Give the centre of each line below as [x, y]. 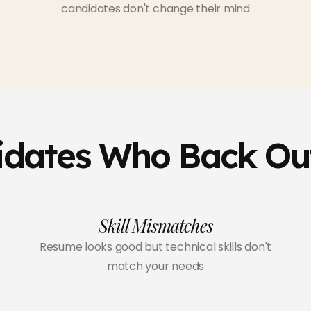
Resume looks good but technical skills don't [155, 247]
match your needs [155, 267]
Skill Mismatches [155, 226]
